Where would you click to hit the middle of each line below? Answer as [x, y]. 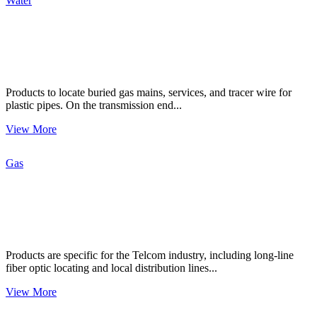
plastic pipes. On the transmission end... [94, 105]
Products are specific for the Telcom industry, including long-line [150, 255]
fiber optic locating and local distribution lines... [111, 267]
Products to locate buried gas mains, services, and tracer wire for [149, 92]
